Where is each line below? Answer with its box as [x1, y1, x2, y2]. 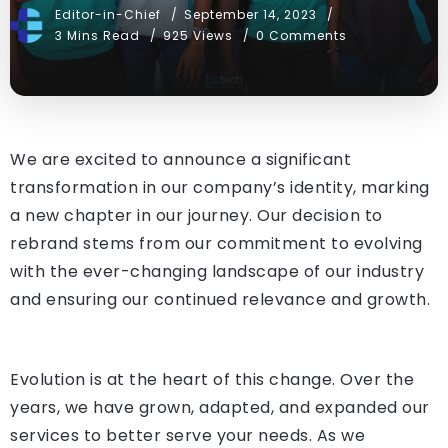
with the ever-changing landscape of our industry [10, 260, 424, 284]
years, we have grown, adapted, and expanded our [10, 396, 430, 420]
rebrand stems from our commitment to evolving [10, 232, 423, 256]
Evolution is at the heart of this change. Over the [10, 368, 414, 392]
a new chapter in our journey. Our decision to [10, 204, 383, 228]
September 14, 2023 [184, 6, 317, 24]
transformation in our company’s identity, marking [10, 176, 430, 200]
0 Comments [256, 27, 347, 45]
